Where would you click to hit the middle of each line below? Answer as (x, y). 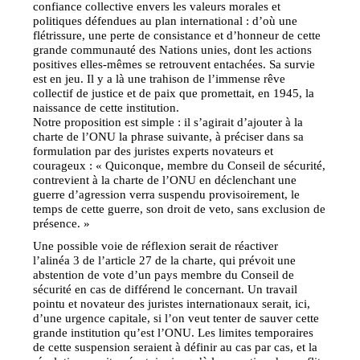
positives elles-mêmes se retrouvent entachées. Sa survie (174, 63)
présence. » (62, 223)
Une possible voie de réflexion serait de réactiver (156, 245)
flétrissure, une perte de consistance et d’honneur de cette (177, 35)
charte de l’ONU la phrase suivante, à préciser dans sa (169, 136)
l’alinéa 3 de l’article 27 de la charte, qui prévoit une (165, 260)
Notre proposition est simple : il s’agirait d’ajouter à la (168, 121)
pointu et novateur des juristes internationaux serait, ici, (172, 303)
